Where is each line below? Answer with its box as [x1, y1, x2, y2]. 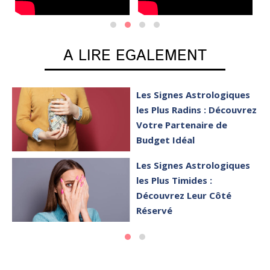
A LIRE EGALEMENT [63, 45, 207, 67]
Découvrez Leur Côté [136, 189, 232, 201]
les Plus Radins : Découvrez [136, 104, 257, 116]
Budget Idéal [136, 134, 195, 146]
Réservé [136, 204, 173, 216]
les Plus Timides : [136, 174, 213, 186]
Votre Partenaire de [136, 119, 228, 131]
